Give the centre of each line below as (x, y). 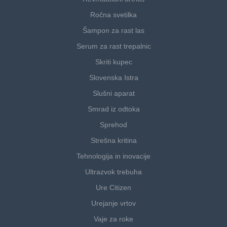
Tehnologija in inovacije (113, 156)
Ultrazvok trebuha (113, 172)
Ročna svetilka (113, 15)
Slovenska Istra (113, 78)
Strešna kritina (113, 141)
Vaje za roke (113, 219)
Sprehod (113, 125)
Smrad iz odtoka (113, 109)
